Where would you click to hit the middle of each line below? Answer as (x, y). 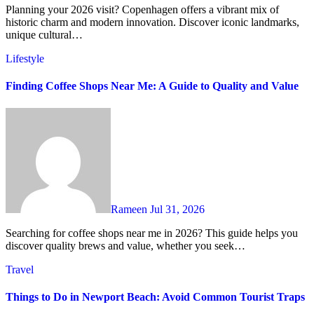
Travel (20, 269)
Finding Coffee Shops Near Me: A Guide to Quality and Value (152, 86)
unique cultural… (44, 35)
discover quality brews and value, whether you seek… (125, 245)
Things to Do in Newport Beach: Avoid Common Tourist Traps (155, 296)
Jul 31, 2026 (177, 209)
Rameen (130, 209)
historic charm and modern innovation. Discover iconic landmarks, (152, 22)
